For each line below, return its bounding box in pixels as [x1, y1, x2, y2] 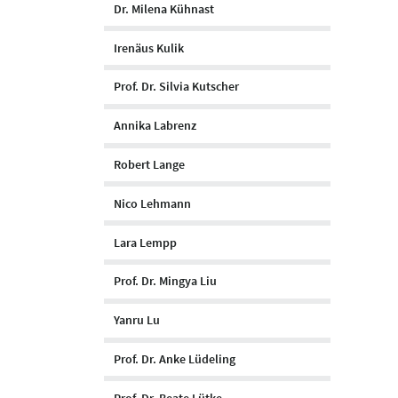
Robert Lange [114, 156, 185, 173]
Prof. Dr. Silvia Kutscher [114, 78, 239, 95]
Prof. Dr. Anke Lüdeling [114, 350, 235, 367]
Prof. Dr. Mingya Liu [114, 273, 217, 290]
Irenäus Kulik [114, 39, 184, 56]
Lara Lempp [114, 234, 177, 251]
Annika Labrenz [114, 117, 196, 134]
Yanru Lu [114, 312, 160, 329]
